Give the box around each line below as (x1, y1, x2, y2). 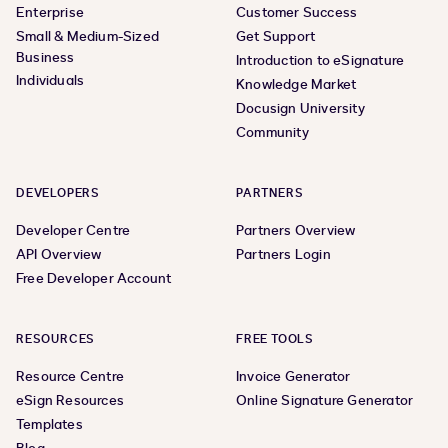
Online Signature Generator (236, 391, 414, 411)
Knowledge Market (236, 75, 357, 95)
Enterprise (16, 3, 84, 23)
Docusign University (236, 99, 365, 119)
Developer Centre (16, 221, 131, 241)
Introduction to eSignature (236, 51, 405, 71)
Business (16, 48, 75, 68)
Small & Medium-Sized (16, 27, 159, 47)
